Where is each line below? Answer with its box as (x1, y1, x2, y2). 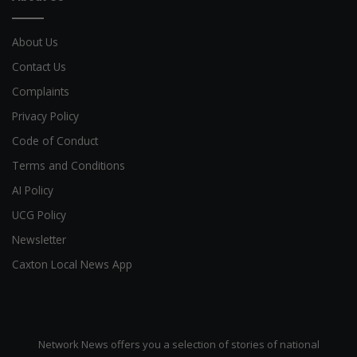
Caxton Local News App (12, 257, 132, 273)
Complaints (12, 84, 69, 100)
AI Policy (12, 182, 53, 198)
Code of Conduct (12, 133, 98, 149)
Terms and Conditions (12, 158, 125, 174)
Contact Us (12, 59, 66, 75)
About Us (12, 34, 58, 50)
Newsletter (12, 232, 66, 248)
